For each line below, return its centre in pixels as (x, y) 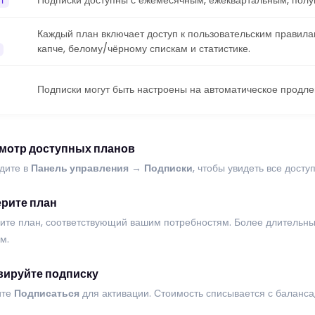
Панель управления (80, 168)
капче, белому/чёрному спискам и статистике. (144, 49)
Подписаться (47, 293)
